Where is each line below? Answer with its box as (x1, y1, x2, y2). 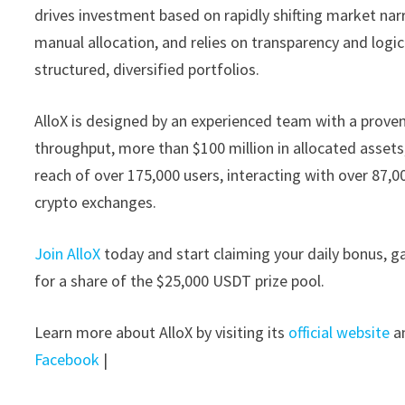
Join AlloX (34, 243, 101, 264)
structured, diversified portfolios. (34, 59, 260, 80)
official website (288, 322, 391, 343)
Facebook (34, 349, 100, 370)
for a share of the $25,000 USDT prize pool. (34, 270, 325, 291)
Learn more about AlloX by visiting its (34, 322, 286, 343)
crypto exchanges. (34, 192, 157, 212)
